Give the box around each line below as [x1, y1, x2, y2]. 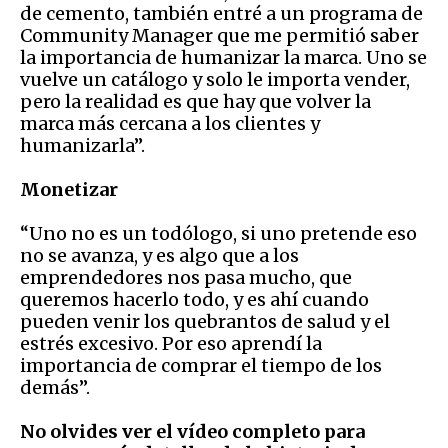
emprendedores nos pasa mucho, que [20, 265, 352, 289]
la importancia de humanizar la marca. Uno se [20, 45, 427, 69]
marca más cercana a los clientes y [20, 111, 320, 135]
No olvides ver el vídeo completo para [20, 419, 365, 443]
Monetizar [20, 177, 118, 201]
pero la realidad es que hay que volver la [20, 89, 371, 113]
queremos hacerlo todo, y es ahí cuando [20, 287, 369, 311]
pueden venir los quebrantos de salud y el [20, 309, 390, 333]
